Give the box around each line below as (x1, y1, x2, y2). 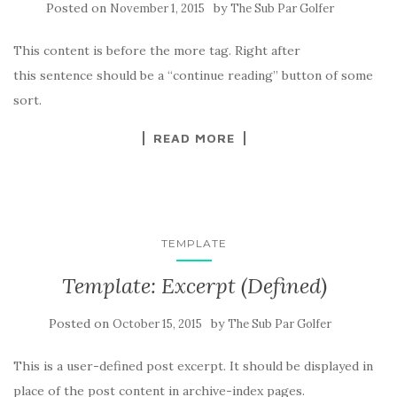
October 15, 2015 (112, 316, 202, 332)
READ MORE (153, 130, 235, 146)
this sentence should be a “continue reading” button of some (13, 67, 373, 84)
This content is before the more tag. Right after (13, 43, 300, 59)
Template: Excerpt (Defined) (61, 272, 327, 300)
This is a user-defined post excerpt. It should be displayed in (13, 358, 373, 375)
